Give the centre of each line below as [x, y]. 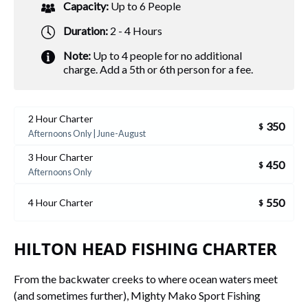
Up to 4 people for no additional [166, 55]
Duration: [86, 31]
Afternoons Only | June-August [87, 134]
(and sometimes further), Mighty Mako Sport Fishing [137, 295]
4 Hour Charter [60, 202]
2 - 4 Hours [135, 31]
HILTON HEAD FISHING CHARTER [145, 248]
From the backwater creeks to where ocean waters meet [146, 278]
